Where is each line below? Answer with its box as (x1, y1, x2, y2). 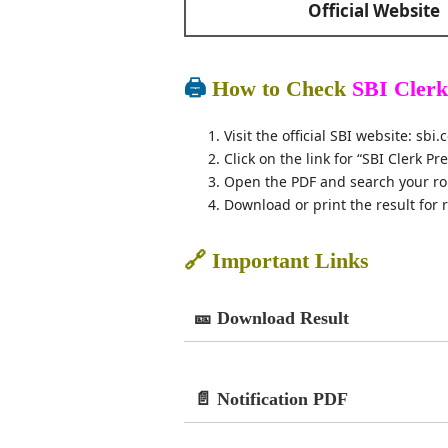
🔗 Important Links (183, 247, 369, 273)
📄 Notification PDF (193, 388, 348, 409)
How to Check (211, 75, 352, 101)
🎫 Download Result (193, 307, 349, 328)
